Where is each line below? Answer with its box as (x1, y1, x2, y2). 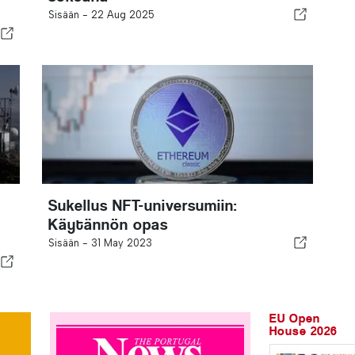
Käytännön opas (48, 216, 168, 234)
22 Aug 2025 (90, 9, 155, 21)
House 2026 (269, 323, 338, 338)
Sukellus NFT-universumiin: (48, 197, 237, 215)
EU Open (269, 311, 320, 326)
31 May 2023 (90, 237, 152, 249)
